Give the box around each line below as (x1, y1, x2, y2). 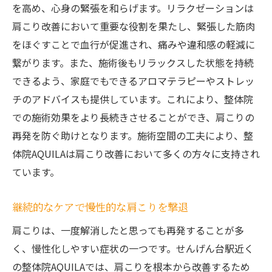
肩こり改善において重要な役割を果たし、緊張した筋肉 (12, 19, 255, 34)
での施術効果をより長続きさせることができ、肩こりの (12, 110, 254, 125)
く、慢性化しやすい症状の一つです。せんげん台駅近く (12, 241, 254, 256)
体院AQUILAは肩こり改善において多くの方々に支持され (12, 146, 260, 161)
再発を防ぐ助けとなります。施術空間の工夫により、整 (12, 128, 253, 143)
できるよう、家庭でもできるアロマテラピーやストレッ (12, 73, 254, 89)
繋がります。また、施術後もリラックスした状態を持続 (12, 55, 254, 70)
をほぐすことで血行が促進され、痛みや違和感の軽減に (12, 37, 255, 52)
